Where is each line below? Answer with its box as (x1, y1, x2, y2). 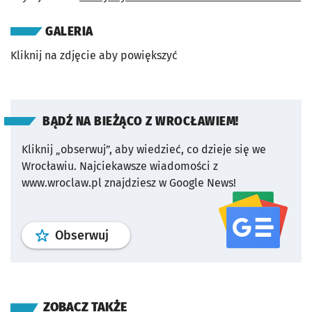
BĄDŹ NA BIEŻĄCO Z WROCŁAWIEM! (42, 114, 239, 130)
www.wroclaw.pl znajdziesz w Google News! (22, 176, 236, 190)
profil (108, 227, 139, 243)
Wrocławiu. (22, 159, 77, 173)
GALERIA (45, 24, 93, 40)
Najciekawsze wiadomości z (79, 159, 218, 173)
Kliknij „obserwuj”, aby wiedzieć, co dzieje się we (22, 143, 266, 157)
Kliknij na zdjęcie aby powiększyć (10, 49, 178, 63)
